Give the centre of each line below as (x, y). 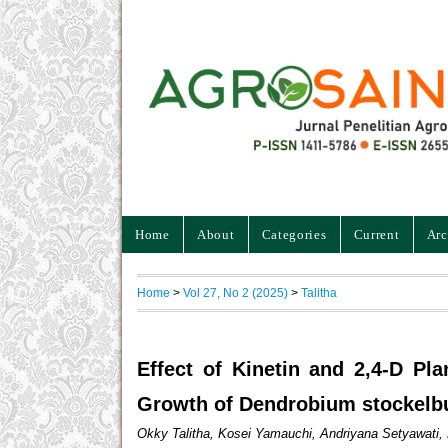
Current (376, 234)
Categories (294, 234)
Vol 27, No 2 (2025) (235, 292)
